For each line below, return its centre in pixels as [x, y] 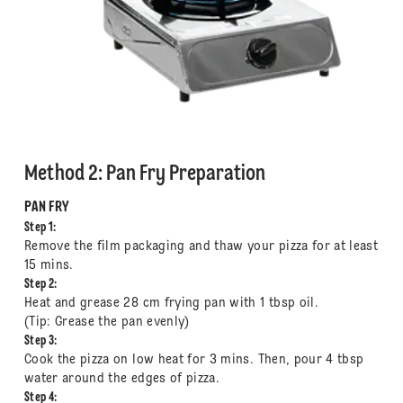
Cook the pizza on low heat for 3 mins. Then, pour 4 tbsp [194, 359]
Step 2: [40, 284]
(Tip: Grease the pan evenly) [107, 322]
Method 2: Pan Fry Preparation [144, 174]
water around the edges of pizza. [122, 378]
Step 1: [40, 227]
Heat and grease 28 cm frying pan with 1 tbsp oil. [171, 303]
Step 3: [40, 340]
